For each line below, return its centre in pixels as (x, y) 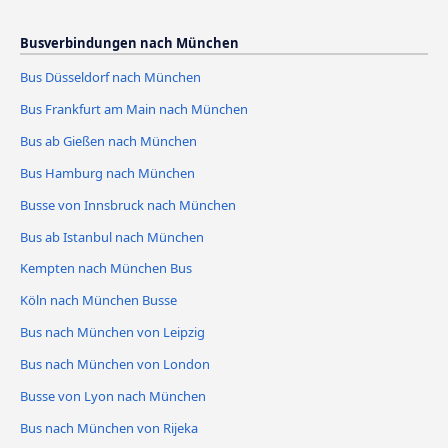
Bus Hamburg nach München (107, 172)
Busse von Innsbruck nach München (128, 204)
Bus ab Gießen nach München (108, 140)
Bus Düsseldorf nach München (110, 76)
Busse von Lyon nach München (113, 396)
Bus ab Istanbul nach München (112, 236)
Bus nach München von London (115, 364)
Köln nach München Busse (98, 300)
